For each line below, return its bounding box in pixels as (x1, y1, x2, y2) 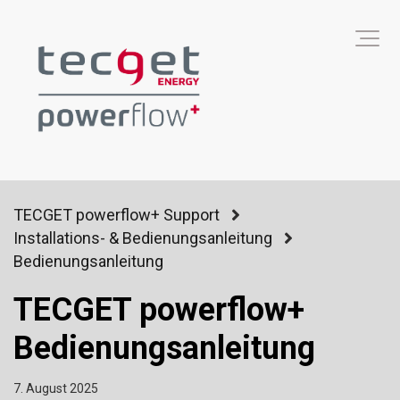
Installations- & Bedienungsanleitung (13, 229, 272, 248)
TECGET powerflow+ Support (13, 205, 220, 225)
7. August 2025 (13, 381, 98, 396)
